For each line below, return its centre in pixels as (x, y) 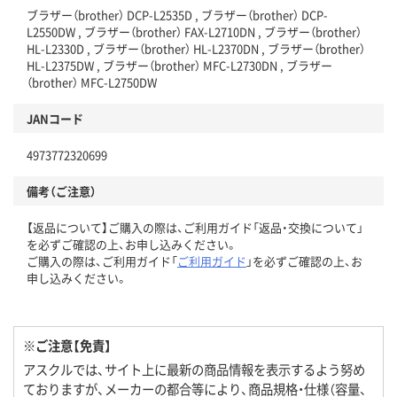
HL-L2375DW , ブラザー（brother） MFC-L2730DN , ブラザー (179, 66)
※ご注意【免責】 (67, 346)
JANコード (55, 119)
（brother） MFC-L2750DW (92, 82)
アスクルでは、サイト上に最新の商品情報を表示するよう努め (194, 370)
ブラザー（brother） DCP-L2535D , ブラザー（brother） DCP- (177, 15)
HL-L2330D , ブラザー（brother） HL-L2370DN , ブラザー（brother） (196, 49)
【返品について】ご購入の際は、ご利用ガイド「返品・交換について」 (195, 228)
